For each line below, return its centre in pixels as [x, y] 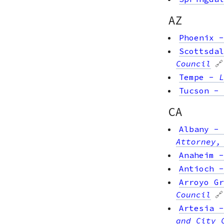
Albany [194, 129]
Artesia [196, 208]
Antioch [196, 168]
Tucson [194, 90]
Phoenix [196, 37]
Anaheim [196, 155]
